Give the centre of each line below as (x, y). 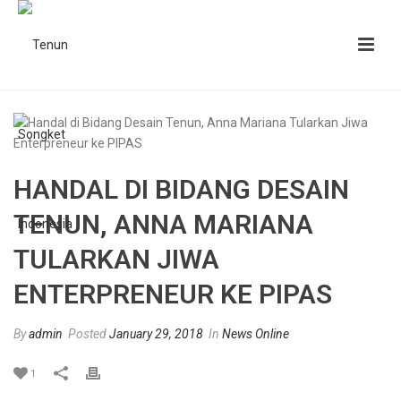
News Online (256, 334)
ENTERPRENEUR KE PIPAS (173, 294)
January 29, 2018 (156, 334)
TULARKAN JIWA (116, 259)
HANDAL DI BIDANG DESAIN (181, 189)
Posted (87, 334)
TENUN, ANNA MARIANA (163, 224)
